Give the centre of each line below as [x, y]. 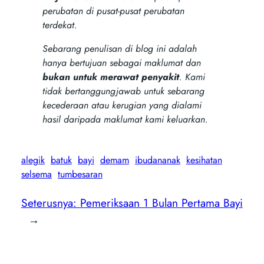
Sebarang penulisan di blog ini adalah [119, 48]
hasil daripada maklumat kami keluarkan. [125, 119]
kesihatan [204, 160]
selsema [36, 174]
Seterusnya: [50, 202]
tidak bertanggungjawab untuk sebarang [123, 91]
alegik [33, 160]
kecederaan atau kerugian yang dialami [122, 105]
